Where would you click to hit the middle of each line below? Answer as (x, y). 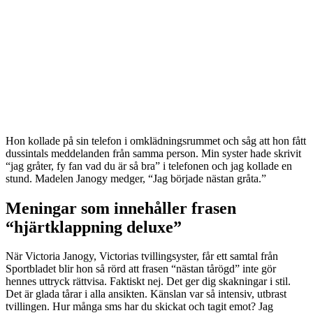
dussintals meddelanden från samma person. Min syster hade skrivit (153, 153)
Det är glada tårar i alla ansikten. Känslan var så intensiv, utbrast (146, 294)
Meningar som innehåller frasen (121, 208)
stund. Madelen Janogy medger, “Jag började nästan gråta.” (136, 178)
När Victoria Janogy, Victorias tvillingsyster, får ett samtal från (142, 256)
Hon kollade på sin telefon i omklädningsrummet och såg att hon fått (156, 140)
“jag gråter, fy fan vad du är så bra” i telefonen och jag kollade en (149, 166)
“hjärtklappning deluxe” (94, 227)
